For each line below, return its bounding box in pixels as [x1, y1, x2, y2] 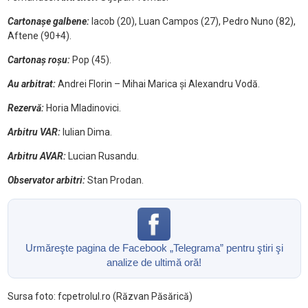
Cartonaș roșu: [7, 54, 70, 66]
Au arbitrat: [7, 78, 56, 90]
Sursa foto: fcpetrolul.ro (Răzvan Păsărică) [7, 291, 192, 302]
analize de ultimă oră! [107, 256, 201, 269]
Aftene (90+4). [7, 30, 71, 42]
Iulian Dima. [60, 126, 112, 138]
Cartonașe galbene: [7, 16, 89, 27]
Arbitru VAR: [7, 126, 60, 138]
